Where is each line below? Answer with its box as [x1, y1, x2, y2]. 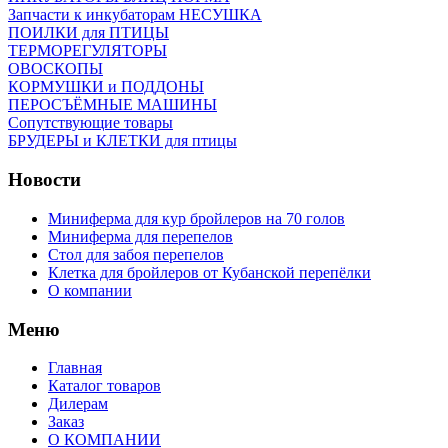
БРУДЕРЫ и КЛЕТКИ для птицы [8, 132, 237, 150]
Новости [8, 169, 81, 191]
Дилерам [48, 395, 108, 413]
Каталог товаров [48, 377, 161, 395]
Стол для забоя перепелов [48, 245, 224, 263]
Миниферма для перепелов [48, 227, 233, 245]
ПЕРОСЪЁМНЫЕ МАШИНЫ [8, 96, 217, 114]
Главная [48, 359, 102, 377]
